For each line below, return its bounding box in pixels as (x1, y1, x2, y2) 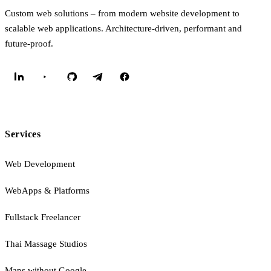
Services (5, 128, 41, 139)
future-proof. (5, 38, 53, 48)
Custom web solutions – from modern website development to (5, 8, 240, 18)
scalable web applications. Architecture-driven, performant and (5, 23, 242, 33)
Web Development (5, 158, 75, 169)
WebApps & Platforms (5, 185, 90, 195)
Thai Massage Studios (5, 238, 87, 249)
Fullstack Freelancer (5, 212, 80, 222)
